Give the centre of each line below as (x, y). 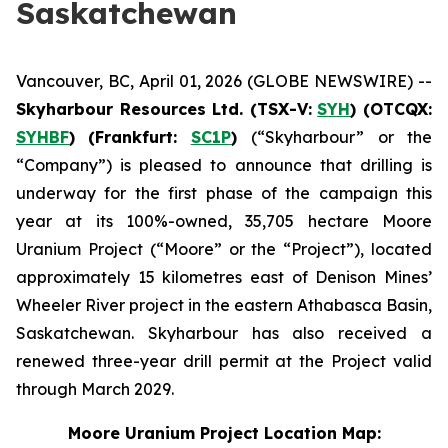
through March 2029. (95, 389)
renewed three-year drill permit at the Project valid (224, 361)
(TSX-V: (280, 109)
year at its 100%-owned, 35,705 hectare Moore (224, 221)
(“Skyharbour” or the (342, 137)
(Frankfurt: (133, 137)
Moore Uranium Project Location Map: (224, 433)
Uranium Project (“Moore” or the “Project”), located (224, 249)
